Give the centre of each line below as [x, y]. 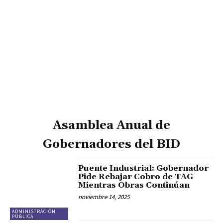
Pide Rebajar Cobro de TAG [136, 177]
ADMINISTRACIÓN [34, 211]
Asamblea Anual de [111, 126]
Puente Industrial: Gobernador [144, 168]
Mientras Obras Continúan [134, 185]
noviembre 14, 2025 [104, 197]
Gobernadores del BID [111, 145]
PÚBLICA [23, 216]
